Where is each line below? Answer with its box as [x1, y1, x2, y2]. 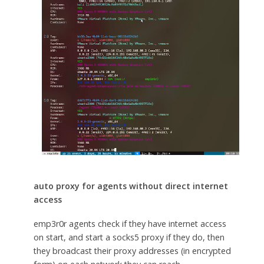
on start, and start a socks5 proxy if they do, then [33, 232, 225, 243]
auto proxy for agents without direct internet [33, 180, 228, 192]
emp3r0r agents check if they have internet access [33, 218, 226, 230]
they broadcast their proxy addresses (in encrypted [33, 245, 231, 257]
